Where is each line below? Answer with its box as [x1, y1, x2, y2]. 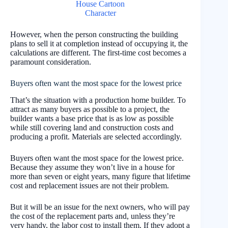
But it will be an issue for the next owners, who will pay [10, 202, 190, 211]
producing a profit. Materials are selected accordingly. [10, 132, 182, 141]
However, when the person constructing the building [10, 30, 178, 39]
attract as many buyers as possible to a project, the [10, 104, 169, 113]
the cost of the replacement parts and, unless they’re [10, 211, 175, 220]
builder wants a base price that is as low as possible [10, 113, 174, 123]
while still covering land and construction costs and [10, 123, 174, 132]
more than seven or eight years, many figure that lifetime [10, 172, 190, 181]
